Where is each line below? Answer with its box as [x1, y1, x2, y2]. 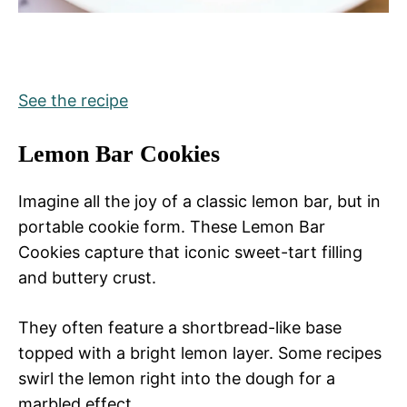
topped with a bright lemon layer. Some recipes [18, 343, 382, 363]
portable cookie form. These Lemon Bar [18, 217, 325, 237]
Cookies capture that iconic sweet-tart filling [18, 243, 362, 263]
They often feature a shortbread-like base [18, 318, 342, 338]
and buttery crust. [18, 268, 156, 288]
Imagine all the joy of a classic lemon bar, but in [18, 192, 381, 212]
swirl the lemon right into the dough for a [18, 369, 335, 389]
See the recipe [18, 91, 128, 111]
